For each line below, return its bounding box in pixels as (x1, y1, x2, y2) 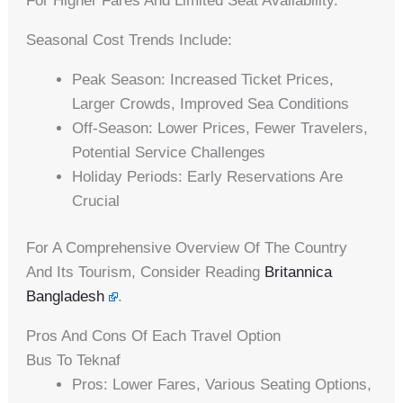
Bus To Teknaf (26, 352, 121, 370)
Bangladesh (26, 288, 105, 306)
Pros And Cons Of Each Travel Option (26, 327, 282, 345)
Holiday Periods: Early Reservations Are (72, 167, 344, 185)
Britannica (264, 264, 333, 282)
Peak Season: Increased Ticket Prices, (72, 70, 335, 88)
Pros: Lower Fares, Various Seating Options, (72, 376, 372, 394)
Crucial (72, 192, 121, 210)
